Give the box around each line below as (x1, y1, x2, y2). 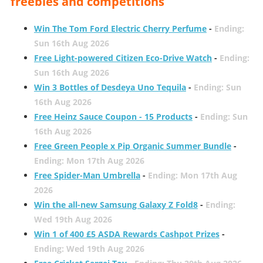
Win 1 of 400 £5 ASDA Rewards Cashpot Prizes (33, 228, 220, 240)
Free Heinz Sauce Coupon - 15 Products (33, 110, 193, 122)
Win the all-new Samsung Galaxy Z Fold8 (33, 198, 198, 210)
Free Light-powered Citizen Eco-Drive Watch (33, 52, 212, 63)
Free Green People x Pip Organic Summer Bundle (33, 140, 231, 151)
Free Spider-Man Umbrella (33, 169, 140, 181)
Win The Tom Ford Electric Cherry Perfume (33, 22, 207, 34)
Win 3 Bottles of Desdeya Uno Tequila (33, 81, 186, 93)
